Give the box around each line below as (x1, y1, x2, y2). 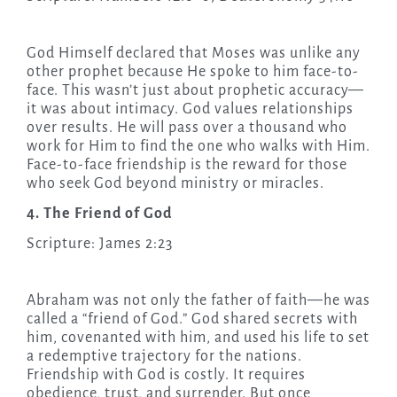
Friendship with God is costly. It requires (26, 367, 306, 384)
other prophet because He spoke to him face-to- (26, 64, 359, 81)
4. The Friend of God (26, 206, 172, 222)
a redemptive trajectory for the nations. (26, 348, 302, 365)
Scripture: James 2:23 (26, 236, 173, 253)
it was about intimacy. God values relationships (26, 101, 354, 118)
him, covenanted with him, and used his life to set (26, 330, 370, 346)
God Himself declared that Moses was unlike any (26, 45, 361, 62)
